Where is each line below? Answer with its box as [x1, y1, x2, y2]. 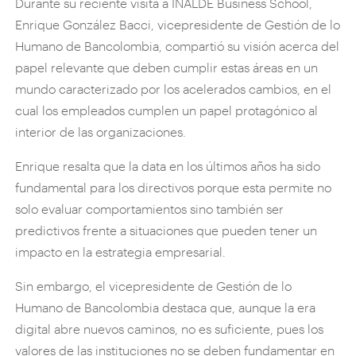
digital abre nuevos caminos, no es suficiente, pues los [15, 320, 324, 336]
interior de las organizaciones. [15, 123, 187, 139]
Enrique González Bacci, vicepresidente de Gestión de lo [15, 16, 341, 32]
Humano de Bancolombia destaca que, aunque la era [15, 299, 316, 315]
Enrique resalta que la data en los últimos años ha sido [15, 157, 321, 173]
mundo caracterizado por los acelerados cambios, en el [15, 80, 332, 96]
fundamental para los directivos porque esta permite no [15, 179, 332, 195]
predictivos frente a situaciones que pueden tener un [15, 222, 318, 238]
